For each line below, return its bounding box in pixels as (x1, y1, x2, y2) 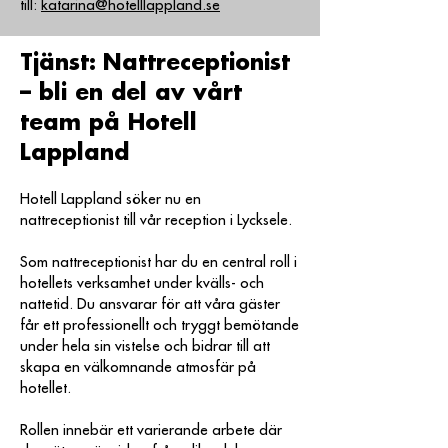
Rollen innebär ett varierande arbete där (20, 423, 282, 438)
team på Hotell (20, 112, 197, 134)
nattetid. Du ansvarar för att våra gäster (20, 297, 280, 312)
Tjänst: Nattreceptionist (20, 52, 290, 74)
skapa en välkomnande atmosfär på (20, 360, 256, 375)
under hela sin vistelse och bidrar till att (20, 339, 270, 354)
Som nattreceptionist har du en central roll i (20, 255, 297, 270)
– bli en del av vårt (20, 82, 242, 104)
